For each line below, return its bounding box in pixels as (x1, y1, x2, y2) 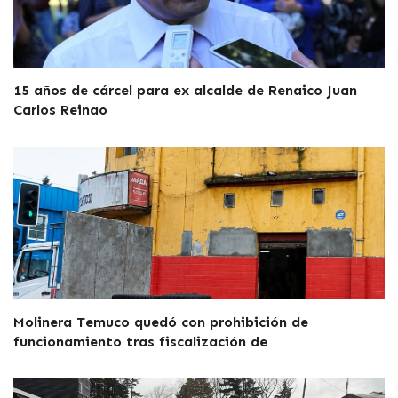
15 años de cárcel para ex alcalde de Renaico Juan (13, 81, 357, 99)
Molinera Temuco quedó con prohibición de (13, 313, 308, 330)
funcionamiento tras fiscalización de (13, 332, 267, 350)
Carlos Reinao (13, 100, 107, 118)
